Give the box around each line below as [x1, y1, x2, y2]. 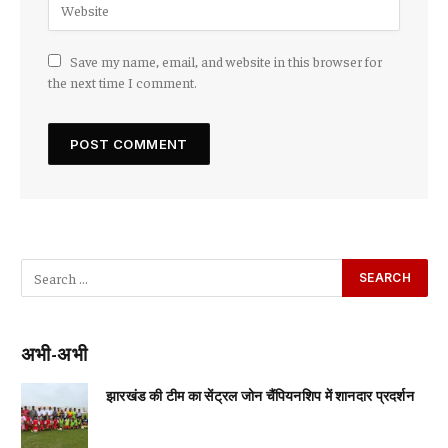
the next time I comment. [48, 73, 197, 92]
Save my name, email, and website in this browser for [70, 52, 382, 71]
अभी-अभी [21, 341, 87, 366]
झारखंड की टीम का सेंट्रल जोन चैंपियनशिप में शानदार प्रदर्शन [106, 386, 414, 405]
